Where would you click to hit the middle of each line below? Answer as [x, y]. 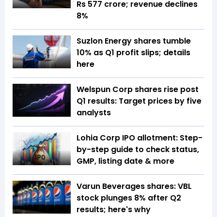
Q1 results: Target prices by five [139, 101]
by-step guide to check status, [138, 150]
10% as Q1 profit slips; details [133, 53]
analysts [94, 113]
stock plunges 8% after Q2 [129, 198]
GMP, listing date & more [125, 161]
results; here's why [114, 210]
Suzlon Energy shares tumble [134, 41]
